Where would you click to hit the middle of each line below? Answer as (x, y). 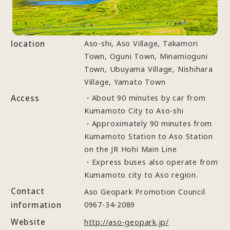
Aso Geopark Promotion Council (145, 191)
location (28, 43)
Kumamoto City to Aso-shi (134, 110)
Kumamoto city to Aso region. (141, 175)
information (36, 205)
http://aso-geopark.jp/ (126, 222)
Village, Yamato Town (125, 82)
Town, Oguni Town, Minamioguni (146, 56)
